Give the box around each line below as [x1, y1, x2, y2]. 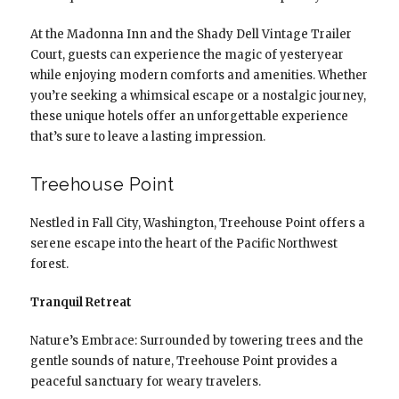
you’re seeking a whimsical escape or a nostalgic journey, [29, 87, 366, 103]
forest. [29, 256, 69, 272]
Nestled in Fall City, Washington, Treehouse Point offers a [29, 215, 365, 231]
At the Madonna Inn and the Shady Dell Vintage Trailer [29, 26, 352, 42]
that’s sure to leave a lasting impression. [29, 128, 265, 144]
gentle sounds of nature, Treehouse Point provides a [29, 353, 338, 369]
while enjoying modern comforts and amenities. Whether [29, 67, 368, 83]
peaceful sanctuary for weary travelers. [29, 373, 261, 389]
